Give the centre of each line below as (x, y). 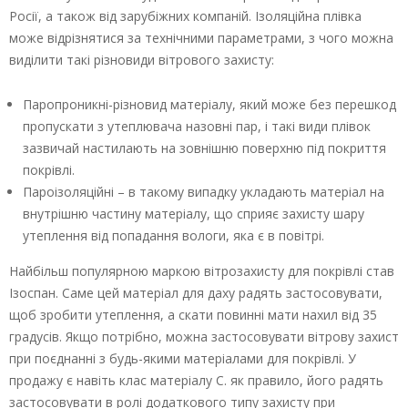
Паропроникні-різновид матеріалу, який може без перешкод (209, 105)
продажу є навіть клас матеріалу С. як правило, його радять (196, 381)
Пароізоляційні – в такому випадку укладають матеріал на (204, 192)
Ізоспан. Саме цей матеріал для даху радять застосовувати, (196, 293)
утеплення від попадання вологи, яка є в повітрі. (173, 236)
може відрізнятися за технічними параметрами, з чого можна (201, 38)
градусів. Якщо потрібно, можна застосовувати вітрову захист (204, 337)
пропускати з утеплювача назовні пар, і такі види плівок (197, 127)
